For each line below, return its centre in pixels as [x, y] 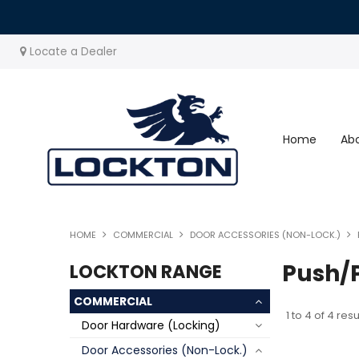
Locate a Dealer [74, 52]
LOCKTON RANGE [146, 272]
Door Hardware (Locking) [151, 325]
